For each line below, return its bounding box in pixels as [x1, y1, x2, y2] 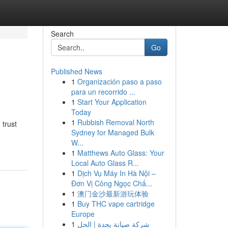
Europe [71, 209, 95, 219]
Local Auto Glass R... [71, 158, 139, 168]
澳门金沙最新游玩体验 [77, 188, 149, 198]
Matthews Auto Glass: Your [77, 148, 164, 158]
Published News [50, 66, 102, 76]
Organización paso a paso [77, 76, 162, 87]
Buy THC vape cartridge [77, 198, 155, 209]
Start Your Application [77, 97, 147, 107]
